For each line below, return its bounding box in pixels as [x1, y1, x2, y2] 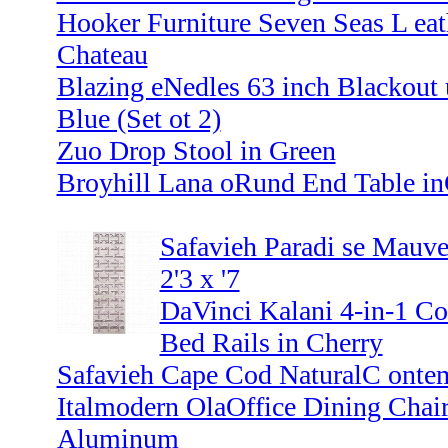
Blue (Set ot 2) [56, 103, 221, 135]
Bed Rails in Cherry [159, 327, 383, 359]
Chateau [56, 39, 148, 71]
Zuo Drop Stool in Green [56, 135, 336, 167]
